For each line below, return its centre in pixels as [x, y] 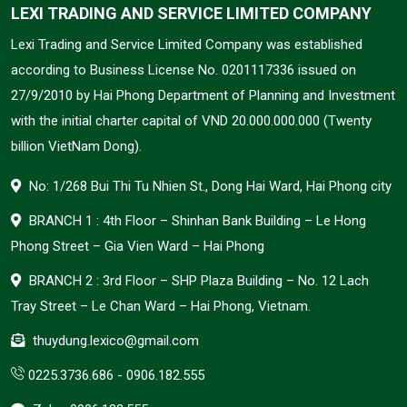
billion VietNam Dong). [76, 146]
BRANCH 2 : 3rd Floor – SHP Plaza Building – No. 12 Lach [199, 280]
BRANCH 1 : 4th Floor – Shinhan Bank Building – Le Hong [198, 220]
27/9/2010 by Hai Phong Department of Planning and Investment [203, 95]
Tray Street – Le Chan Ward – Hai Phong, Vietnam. [161, 306]
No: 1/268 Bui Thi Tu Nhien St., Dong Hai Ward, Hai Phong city [210, 186]
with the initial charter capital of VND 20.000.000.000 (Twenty [191, 120]
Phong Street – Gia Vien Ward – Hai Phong [138, 246]
